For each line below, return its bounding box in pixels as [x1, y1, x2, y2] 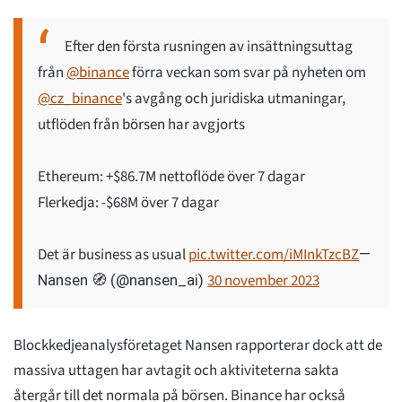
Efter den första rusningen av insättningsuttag [65, 36, 353, 58]
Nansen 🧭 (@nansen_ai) [38, 271, 207, 290]
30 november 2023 [207, 270, 319, 293]
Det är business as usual [38, 244, 188, 267]
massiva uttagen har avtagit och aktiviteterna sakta [13, 360, 339, 382]
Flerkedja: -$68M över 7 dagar [38, 192, 219, 214]
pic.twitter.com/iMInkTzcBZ [188, 244, 359, 267]
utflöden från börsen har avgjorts [38, 114, 245, 136]
